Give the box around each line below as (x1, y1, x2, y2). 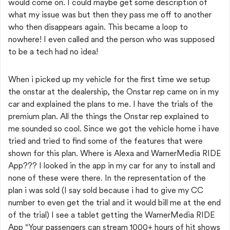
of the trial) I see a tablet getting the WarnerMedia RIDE (8, 210, 215, 220)
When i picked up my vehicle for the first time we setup (8, 74, 210, 84)
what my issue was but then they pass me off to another (8, 10, 212, 20)
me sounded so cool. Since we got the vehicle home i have (8, 124, 219, 133)
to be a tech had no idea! (8, 47, 100, 56)
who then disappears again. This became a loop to (8, 22, 188, 32)
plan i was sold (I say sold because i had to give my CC (8, 185, 203, 195)
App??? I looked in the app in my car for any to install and (8, 161, 215, 170)
